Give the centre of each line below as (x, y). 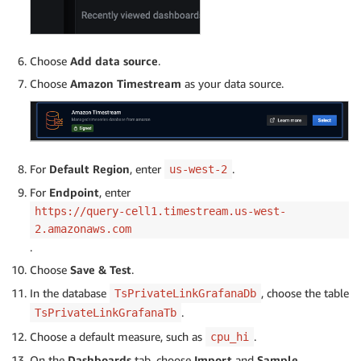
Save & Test (101, 270)
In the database (70, 293)
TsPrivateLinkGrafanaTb (106, 313)
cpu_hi (230, 337)
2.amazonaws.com (83, 229)
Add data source (114, 61)
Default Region (89, 169)
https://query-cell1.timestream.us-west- (160, 212)
